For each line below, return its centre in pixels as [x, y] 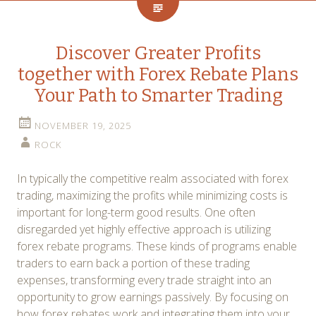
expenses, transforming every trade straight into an [144, 280]
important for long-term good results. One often [136, 212]
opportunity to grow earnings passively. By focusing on [153, 297]
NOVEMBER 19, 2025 [83, 125]
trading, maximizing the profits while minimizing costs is [152, 195]
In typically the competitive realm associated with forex [153, 178]
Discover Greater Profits [158, 53]
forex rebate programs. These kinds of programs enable [157, 246]
